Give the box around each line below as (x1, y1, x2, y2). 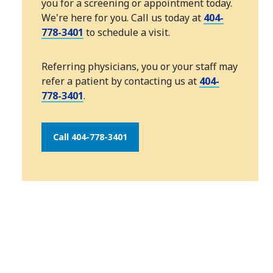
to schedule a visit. (83, 26, 170, 40)
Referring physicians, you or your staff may (41, 60, 238, 74)
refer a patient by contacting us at (41, 74, 199, 88)
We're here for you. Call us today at (41, 11, 204, 25)
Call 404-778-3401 (53, 131, 127, 143)
